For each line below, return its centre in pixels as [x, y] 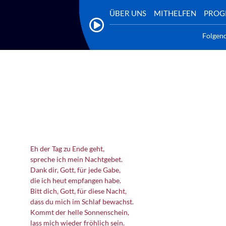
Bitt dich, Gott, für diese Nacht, [78, 191]
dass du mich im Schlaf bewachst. [82, 202]
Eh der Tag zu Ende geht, [67, 149]
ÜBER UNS [128, 13]
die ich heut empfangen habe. [76, 180]
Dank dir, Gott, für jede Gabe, [75, 170]
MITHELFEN [175, 13]
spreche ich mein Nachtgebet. [76, 159]
